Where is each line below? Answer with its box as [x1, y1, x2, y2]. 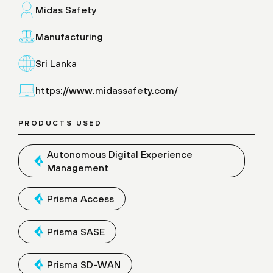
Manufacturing [35, 31, 103, 43]
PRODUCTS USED [18, 119, 102, 128]
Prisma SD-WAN [47, 259, 121, 271]
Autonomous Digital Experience [47, 149, 193, 160]
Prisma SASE [47, 226, 105, 238]
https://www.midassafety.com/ [35, 85, 178, 96]
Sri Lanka [35, 58, 77, 69]
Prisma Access [47, 193, 114, 205]
